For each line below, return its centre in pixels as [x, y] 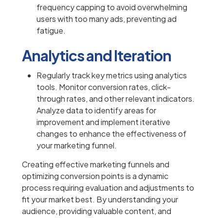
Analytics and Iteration [97, 56]
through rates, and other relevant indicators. [116, 99]
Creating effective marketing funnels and [96, 164]
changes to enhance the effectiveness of [111, 134]
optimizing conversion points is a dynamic [95, 176]
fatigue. [51, 31]
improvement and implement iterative [103, 122]
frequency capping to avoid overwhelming [112, 7]
